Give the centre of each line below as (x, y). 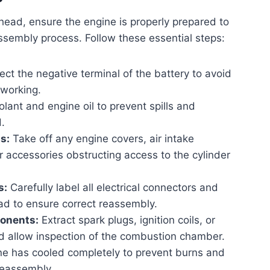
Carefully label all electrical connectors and (113, 187)
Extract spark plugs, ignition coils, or (127, 220)
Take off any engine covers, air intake (102, 138)
